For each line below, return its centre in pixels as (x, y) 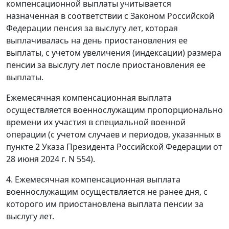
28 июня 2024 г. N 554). (51, 159)
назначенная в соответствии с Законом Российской (110, 16)
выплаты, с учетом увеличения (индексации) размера (114, 53)
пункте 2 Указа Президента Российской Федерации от (114, 147)
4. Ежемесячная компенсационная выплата (93, 179)
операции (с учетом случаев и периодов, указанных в (113, 134)
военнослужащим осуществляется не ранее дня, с (107, 192)
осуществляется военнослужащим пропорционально (114, 110)
